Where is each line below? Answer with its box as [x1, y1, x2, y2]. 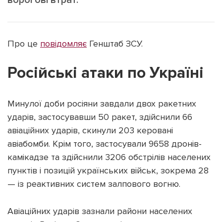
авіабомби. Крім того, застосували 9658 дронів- [7, 138, 202, 149]
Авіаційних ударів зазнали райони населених [7, 205, 192, 217]
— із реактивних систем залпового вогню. [7, 178, 180, 189]
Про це [7, 38, 40, 49]
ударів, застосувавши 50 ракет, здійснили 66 [7, 111, 192, 122]
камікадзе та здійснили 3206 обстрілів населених [7, 151, 211, 163]
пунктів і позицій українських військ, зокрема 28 [7, 165, 209, 176]
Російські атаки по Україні [7, 63, 204, 83]
